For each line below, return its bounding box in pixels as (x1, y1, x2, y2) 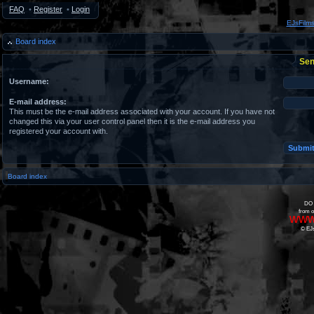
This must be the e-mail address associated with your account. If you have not (9, 107, 275, 116)
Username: (9, 77, 49, 86)
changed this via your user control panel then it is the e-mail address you (9, 117, 255, 125)
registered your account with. (9, 127, 108, 135)
